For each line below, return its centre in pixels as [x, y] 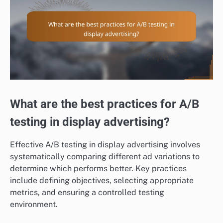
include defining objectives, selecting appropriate [102, 181]
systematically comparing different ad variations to [105, 157]
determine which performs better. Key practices [98, 169]
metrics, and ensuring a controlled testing [87, 193]
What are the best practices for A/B [105, 104]
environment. [34, 205]
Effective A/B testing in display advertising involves [105, 145]
